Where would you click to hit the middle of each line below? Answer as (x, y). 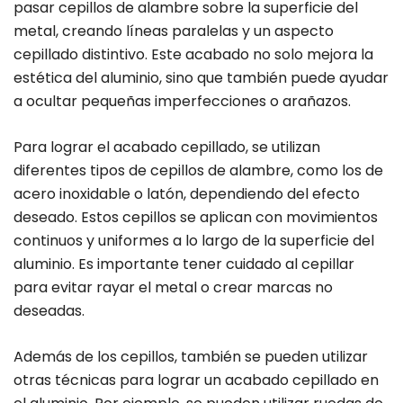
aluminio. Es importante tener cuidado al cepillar (184, 264)
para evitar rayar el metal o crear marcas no (173, 288)
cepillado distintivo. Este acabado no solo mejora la (193, 55)
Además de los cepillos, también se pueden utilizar (191, 357)
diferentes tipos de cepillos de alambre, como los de (198, 171)
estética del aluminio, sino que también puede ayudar (201, 78)
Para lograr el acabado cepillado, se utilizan (167, 148)
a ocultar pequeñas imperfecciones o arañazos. (182, 102)
